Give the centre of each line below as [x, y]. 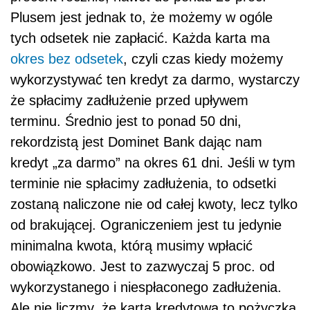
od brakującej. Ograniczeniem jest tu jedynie [146, 225]
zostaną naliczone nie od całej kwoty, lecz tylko [154, 204]
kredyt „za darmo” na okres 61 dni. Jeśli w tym [153, 162]
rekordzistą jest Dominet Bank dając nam [136, 142]
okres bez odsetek [67, 58]
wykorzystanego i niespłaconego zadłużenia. [146, 287]
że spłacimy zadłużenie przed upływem [129, 100]
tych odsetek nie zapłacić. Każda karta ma [140, 38]
